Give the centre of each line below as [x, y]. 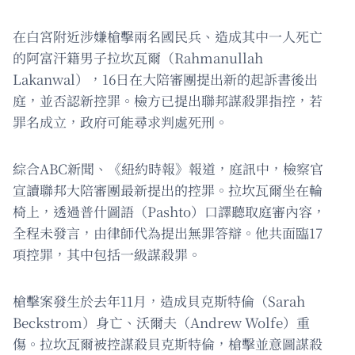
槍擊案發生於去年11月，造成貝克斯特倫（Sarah [159, 301]
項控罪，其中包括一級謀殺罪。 [107, 254]
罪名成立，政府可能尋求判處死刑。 [120, 122]
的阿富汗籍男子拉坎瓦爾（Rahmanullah [138, 58]
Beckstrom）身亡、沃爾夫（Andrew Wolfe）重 [161, 323]
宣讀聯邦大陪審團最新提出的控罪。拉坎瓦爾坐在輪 [168, 190]
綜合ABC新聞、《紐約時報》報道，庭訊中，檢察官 [168, 169]
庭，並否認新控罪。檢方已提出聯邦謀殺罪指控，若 [168, 101]
